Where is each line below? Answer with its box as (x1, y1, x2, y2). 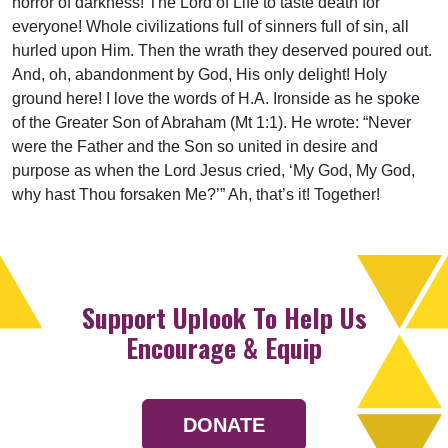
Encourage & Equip (126, 328, 322, 368)
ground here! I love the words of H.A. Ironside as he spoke (12, 90, 420, 108)
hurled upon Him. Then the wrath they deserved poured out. (12, 42, 432, 60)
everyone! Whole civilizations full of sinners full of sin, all (12, 18, 409, 36)
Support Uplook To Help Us (81, 298, 367, 338)
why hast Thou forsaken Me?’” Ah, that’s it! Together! (12, 186, 380, 204)
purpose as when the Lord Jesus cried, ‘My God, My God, (12, 162, 415, 180)
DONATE (183, 414, 265, 437)
